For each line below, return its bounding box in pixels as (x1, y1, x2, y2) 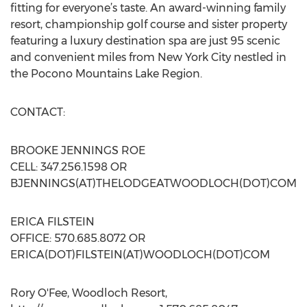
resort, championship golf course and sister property (10, 18, 287, 31)
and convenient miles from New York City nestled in (10, 51, 286, 64)
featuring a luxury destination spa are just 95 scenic (10, 34, 280, 47)
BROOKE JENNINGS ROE (10, 144, 145, 157)
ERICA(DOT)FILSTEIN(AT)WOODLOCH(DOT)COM (10, 248, 270, 261)
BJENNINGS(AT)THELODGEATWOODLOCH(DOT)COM (10, 177, 297, 190)
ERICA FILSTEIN (10, 215, 95, 228)
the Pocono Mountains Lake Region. (10, 67, 202, 80)
